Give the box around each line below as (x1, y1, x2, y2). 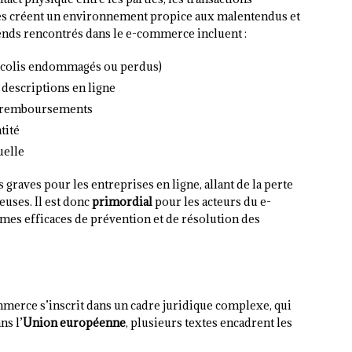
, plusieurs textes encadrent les (126, 315, 292, 331)
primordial (92, 194, 152, 210)
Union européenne (23, 315, 126, 331)
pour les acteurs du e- (152, 194, 271, 210)
